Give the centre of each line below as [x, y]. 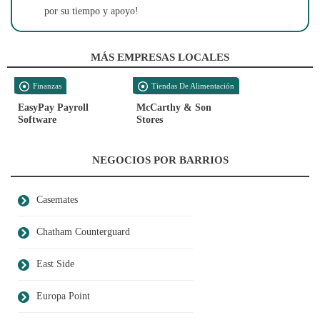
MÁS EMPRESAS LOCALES [160, 57]
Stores [150, 120]
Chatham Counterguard [83, 232]
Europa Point [63, 296]
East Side [55, 264]
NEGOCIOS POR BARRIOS [160, 160]
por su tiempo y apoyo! [91, 11]
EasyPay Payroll [53, 107]
